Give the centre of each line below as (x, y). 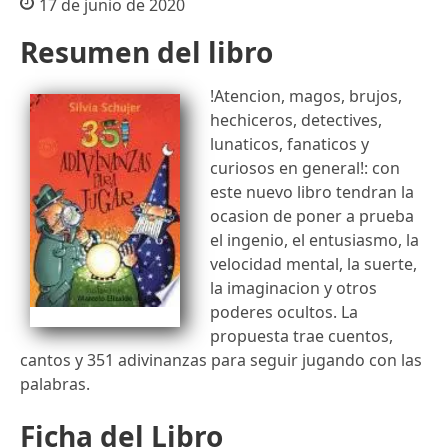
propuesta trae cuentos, (301, 335)
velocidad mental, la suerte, (313, 263)
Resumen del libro (146, 52)
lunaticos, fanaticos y (289, 143)
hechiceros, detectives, (296, 119)
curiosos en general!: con (305, 167)
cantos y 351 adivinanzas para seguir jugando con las (221, 359)
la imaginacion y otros (293, 287)
